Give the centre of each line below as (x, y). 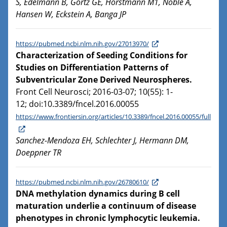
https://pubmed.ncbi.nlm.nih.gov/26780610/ (82, 182)
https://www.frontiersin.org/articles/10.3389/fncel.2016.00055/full (113, 117)
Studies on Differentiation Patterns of (92, 68)
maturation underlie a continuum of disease (106, 206)
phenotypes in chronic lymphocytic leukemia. (108, 218)
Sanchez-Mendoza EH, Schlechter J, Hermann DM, (102, 141)
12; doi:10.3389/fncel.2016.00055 (77, 104)
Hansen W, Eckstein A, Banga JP (71, 14)
